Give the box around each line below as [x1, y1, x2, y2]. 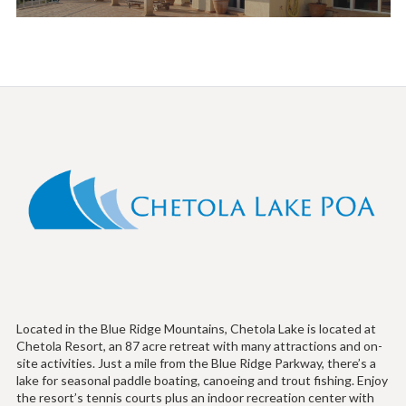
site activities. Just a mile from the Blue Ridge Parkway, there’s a [15, 354, 376, 371]
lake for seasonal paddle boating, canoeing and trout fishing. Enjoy [15, 372, 388, 388]
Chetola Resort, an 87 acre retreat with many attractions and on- [15, 337, 382, 353]
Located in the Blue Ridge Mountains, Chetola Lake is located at [15, 320, 376, 336]
